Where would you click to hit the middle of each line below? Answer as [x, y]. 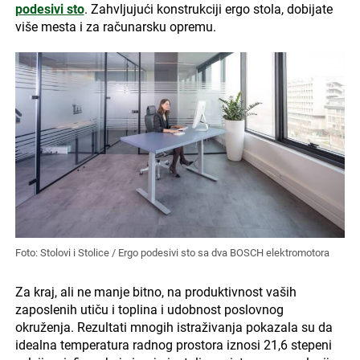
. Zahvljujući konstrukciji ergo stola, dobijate [208, 10]
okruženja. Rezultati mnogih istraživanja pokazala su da [174, 328]
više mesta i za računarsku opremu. [117, 27]
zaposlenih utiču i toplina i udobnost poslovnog [149, 310]
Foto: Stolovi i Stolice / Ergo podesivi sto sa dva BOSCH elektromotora [172, 253]
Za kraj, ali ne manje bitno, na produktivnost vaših [155, 292]
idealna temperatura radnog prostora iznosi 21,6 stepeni [173, 346]
